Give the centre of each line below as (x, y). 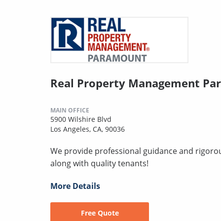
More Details (75, 186)
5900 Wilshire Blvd (81, 119)
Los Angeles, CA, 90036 (88, 129)
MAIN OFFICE (70, 110)
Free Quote (100, 213)
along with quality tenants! (99, 163)
